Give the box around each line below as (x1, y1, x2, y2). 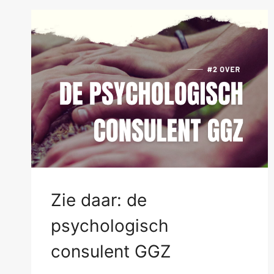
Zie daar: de (51, 190, 147, 211)
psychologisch (51, 215, 169, 237)
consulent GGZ (51, 241, 171, 262)
